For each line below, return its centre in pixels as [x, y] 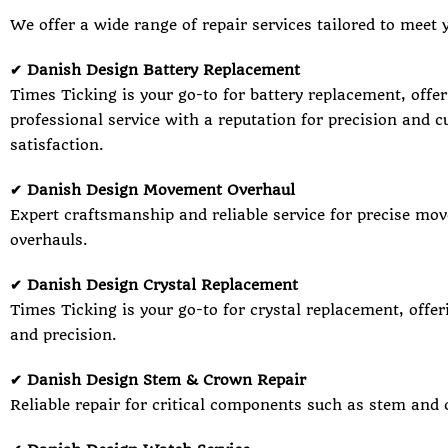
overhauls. [49, 239]
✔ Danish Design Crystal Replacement [154, 284]
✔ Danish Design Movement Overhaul [152, 189]
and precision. [63, 334]
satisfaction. [57, 144]
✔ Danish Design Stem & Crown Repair [158, 379]
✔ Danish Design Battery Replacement [155, 69]
